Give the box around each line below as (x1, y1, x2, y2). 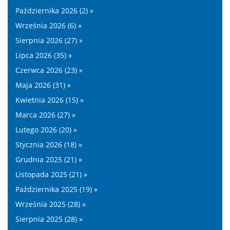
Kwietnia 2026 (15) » (15, 95, 84, 105)
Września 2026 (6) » (15, 21, 82, 30)
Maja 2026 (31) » (15, 80, 71, 90)
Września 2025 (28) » (15, 199, 86, 209)
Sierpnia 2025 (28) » (15, 214, 83, 224)
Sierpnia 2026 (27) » (15, 35, 83, 45)
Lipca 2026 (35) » (15, 50, 72, 60)
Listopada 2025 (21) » (15, 169, 87, 179)
